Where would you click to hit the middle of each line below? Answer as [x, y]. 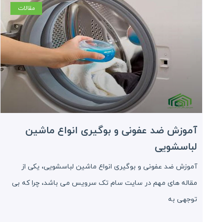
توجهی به [182, 199]
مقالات [26, 9]
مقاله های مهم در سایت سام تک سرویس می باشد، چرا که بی [104, 183]
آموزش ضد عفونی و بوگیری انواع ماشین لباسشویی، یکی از [109, 166]
